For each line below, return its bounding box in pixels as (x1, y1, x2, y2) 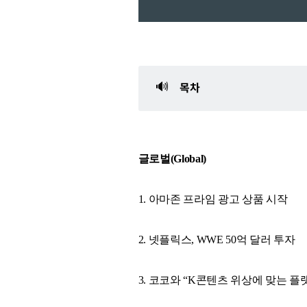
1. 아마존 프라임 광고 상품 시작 (138, 193, 288, 205)
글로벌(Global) (138, 152, 207, 164)
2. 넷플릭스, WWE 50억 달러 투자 (138, 233, 295, 245)
